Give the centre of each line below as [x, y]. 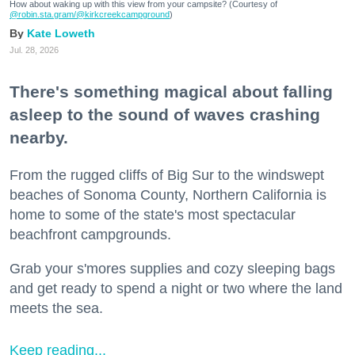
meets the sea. [56, 308]
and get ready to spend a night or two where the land [176, 288]
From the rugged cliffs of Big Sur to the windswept [167, 175]
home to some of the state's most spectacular [153, 214]
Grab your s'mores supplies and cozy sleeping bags [172, 268]
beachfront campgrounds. [90, 234]
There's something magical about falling [171, 91]
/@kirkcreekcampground [122, 14]
